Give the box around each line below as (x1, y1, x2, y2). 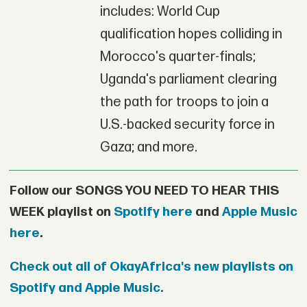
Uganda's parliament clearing (99, 71, 277, 88)
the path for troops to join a (99, 93, 269, 110)
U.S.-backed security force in (99, 116, 275, 133)
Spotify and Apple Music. (9, 280, 164, 297)
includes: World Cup (99, 3, 220, 20)
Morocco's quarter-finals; (99, 48, 256, 65)
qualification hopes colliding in (99, 25, 282, 42)
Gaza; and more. (99, 138, 197, 156)
